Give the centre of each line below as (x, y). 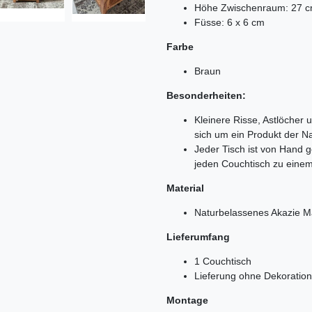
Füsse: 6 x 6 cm (229, 23)
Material (185, 188)
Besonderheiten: (206, 96)
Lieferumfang (198, 237)
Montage (187, 301)
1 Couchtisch (223, 262)
